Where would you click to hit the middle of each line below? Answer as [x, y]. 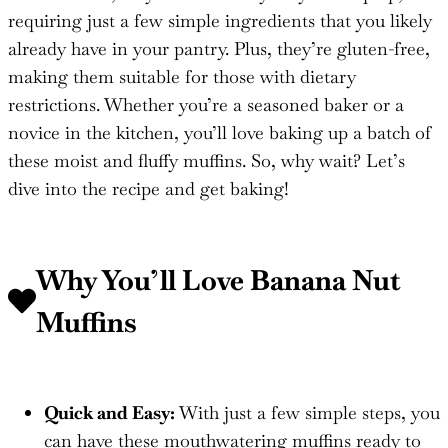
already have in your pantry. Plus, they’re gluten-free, [219, 48]
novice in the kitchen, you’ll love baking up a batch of [219, 132]
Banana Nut [325, 279]
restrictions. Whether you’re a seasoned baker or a [206, 104]
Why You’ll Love [143, 279]
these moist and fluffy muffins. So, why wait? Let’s [206, 160]
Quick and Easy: [109, 412]
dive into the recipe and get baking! [148, 188]
